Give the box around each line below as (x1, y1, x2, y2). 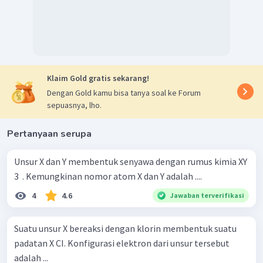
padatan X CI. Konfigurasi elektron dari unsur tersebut (14, 237, 230, 249)
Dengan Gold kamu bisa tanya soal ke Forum (47, 87, 201, 98)
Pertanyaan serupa (7, 127, 92, 140)
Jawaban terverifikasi (170, 190, 244, 200)
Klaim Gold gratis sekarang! (47, 72, 149, 83)
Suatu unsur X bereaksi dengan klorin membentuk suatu (14, 222, 237, 234)
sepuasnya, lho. (47, 99, 102, 110)
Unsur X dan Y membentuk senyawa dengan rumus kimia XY (14, 155, 247, 167)
